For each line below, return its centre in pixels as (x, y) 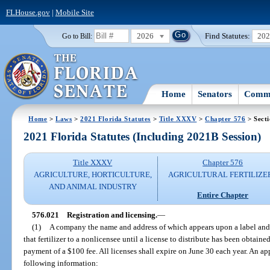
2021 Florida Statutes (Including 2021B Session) (143, 137)
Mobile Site (74, 12)
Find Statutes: (228, 36)
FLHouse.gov (28, 12)
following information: (61, 263)
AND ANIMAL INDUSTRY (93, 187)
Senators (215, 94)
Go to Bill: (77, 36)
